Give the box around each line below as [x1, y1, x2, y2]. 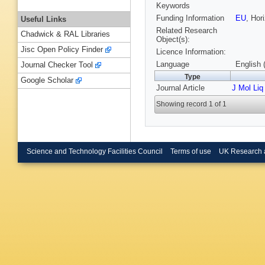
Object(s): [156, 35, 190, 44]
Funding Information [156, 14, 224, 23]
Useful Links [21, 14, 66, 24]
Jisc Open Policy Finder [21, 45, 103, 54]
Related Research [156, 26, 217, 35]
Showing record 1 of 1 [156, 100, 227, 109]
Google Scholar [21, 76, 73, 85]
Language [156, 60, 189, 69]
